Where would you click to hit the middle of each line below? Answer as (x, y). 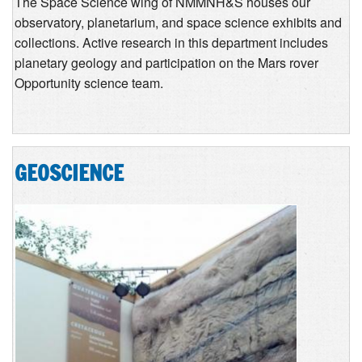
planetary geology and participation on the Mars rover (166, 63)
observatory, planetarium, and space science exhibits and (178, 23)
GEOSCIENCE (69, 173)
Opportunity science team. (89, 83)
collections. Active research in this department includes (171, 43)
